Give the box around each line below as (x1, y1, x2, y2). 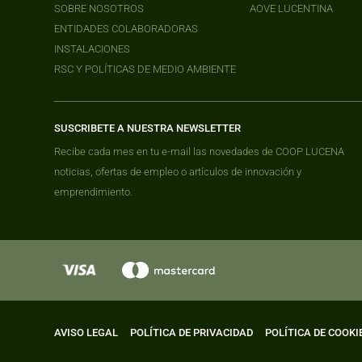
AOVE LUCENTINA (250, 2, 334, 15)
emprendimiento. (54, 186, 133, 199)
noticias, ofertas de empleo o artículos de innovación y (54, 166, 302, 179)
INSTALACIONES (54, 42, 131, 55)
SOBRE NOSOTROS (54, 2, 145, 15)
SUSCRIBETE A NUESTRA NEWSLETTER (54, 122, 242, 135)
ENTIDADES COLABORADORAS (54, 22, 199, 35)
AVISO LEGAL (54, 326, 119, 339)
